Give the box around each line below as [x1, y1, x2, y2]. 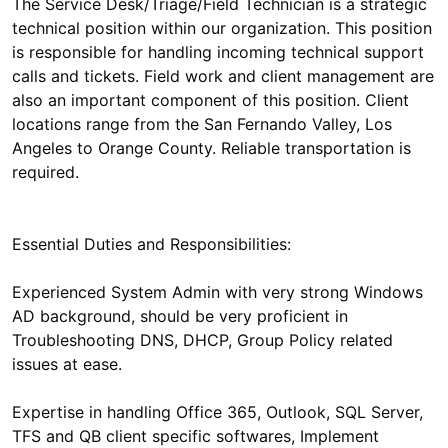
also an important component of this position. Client [12, 90, 409, 110]
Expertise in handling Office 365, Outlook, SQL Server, [12, 402, 423, 422]
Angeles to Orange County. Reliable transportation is [12, 138, 411, 158]
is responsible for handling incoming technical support [12, 42, 424, 62]
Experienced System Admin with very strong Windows [12, 282, 423, 302]
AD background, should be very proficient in [12, 306, 348, 326]
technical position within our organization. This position [12, 18, 432, 38]
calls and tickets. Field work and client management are [12, 66, 434, 86]
